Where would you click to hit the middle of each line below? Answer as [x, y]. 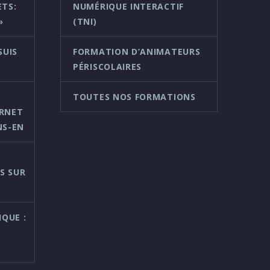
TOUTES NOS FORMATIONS [134, 96]
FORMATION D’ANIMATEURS [137, 51]
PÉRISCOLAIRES [108, 66]
